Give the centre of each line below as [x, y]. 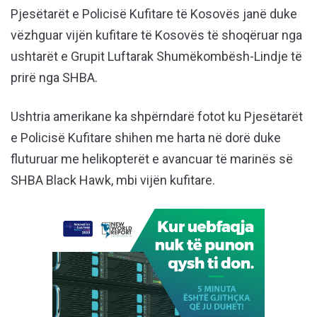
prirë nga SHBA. [54, 78]
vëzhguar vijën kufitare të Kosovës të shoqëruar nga [156, 35]
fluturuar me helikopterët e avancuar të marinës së [152, 159]
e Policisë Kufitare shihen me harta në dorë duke [146, 138]
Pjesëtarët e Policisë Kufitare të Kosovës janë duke [154, 14]
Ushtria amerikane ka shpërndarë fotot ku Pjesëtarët [157, 117]
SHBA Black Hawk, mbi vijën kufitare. [113, 180]
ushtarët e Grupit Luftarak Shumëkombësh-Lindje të [156, 57]
